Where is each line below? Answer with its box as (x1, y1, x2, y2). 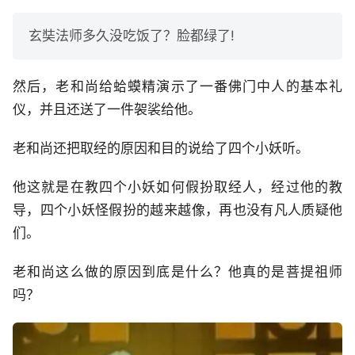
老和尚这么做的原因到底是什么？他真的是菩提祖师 (13, 264, 342, 280)
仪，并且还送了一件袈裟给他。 (13, 101, 201, 117)
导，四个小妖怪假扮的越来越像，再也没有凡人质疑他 (13, 202, 342, 218)
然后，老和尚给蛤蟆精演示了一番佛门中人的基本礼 (13, 78, 342, 94)
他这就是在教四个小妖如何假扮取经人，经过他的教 (13, 179, 342, 195)
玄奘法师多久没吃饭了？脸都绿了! (29, 28, 235, 44)
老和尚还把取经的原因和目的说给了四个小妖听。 (13, 140, 309, 156)
